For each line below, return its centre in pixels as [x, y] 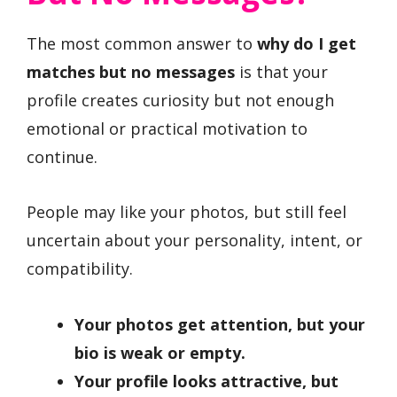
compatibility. [80, 269]
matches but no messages [131, 71]
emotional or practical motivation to [167, 128]
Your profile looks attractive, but [206, 381]
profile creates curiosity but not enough [180, 100]
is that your [281, 71]
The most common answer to [142, 43]
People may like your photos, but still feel [187, 212]
